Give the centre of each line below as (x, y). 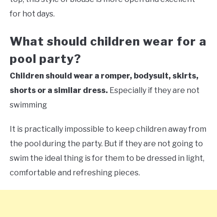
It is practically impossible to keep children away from (108, 129)
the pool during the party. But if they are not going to (106, 144)
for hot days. (32, 14)
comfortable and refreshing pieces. (75, 173)
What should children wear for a (108, 42)
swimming (28, 105)
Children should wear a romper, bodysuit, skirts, (104, 76)
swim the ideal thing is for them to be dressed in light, (107, 158)
